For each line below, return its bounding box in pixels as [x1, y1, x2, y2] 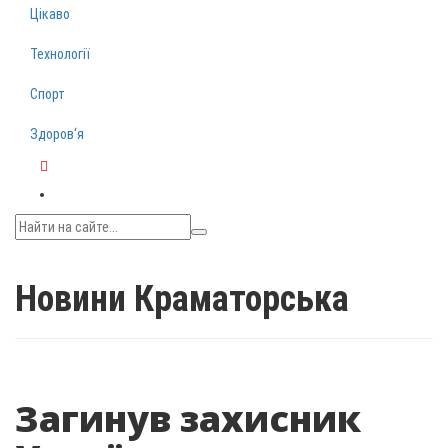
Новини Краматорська [15, 278, 349, 320]
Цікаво [30, 6, 70, 22]
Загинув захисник [15, 394, 361, 443]
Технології [30, 46, 90, 62]
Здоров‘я [30, 126, 84, 142]
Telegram [40, 177, 94, 195]
